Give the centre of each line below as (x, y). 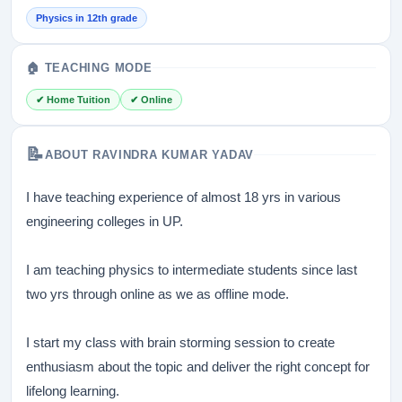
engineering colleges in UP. (105, 221)
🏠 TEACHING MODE (89, 68)
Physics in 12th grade (87, 18)
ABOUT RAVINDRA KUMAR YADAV (149, 154)
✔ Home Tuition (73, 100)
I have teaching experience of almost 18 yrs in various (184, 197)
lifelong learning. (73, 391)
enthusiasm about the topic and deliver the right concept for (198, 367)
